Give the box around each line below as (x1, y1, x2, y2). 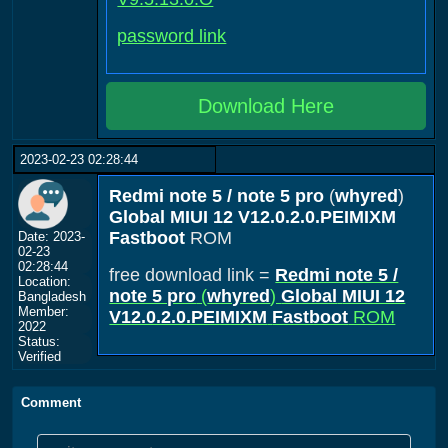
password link (117, 26, 227, 46)
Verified (18, 349, 61, 364)
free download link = (109, 265, 276, 285)
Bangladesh (18, 289, 86, 304)
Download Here (198, 95, 335, 117)
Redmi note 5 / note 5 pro (109, 186, 325, 206)
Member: (18, 304, 69, 319)
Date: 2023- (18, 229, 85, 244)
